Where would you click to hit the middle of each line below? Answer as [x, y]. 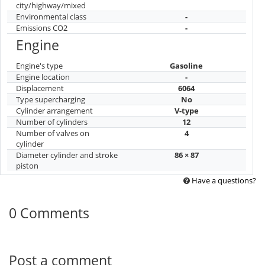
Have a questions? [224, 181]
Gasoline [186, 65]
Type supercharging [51, 99]
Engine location [43, 77]
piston [27, 165]
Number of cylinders [52, 122]
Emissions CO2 [42, 28]
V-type [186, 110]
